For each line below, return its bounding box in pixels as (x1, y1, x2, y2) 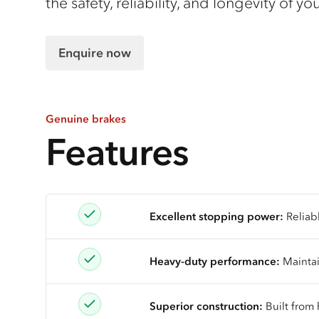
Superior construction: (150, 298, 263, 313)
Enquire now (58, 45, 131, 61)
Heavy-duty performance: (150, 253, 280, 268)
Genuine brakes (46, 112, 126, 126)
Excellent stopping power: (150, 209, 286, 223)
